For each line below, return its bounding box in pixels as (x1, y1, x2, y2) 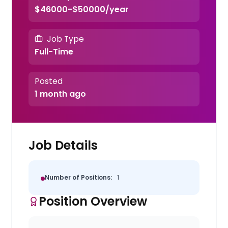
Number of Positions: (45, 173, 112, 182)
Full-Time (34, 46, 73, 58)
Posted (34, 75, 63, 87)
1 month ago (34, 88, 86, 100)
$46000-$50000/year (34, 3, 129, 15)
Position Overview (39, 192, 148, 210)
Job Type (46, 33, 84, 44)
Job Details (28, 136, 98, 154)
